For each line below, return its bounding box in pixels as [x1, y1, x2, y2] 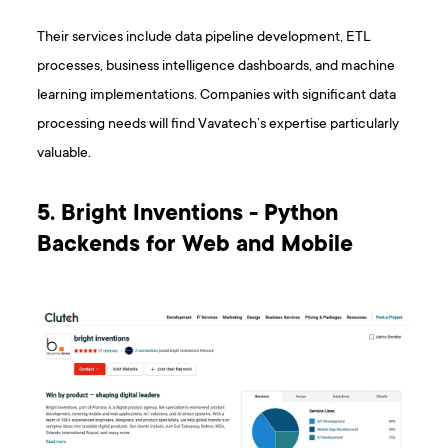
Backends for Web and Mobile [37, 233, 354, 260]
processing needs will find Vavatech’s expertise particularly [37, 116, 400, 134]
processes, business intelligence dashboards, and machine [37, 58, 396, 76]
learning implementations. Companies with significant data [37, 87, 397, 105]
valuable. [37, 145, 92, 163]
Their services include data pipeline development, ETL [37, 29, 372, 47]
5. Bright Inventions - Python [37, 202, 339, 229]
